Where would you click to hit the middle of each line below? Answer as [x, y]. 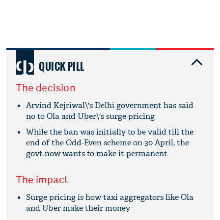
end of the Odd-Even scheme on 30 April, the [108, 142]
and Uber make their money [78, 208]
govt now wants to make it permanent [97, 153]
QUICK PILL [62, 66]
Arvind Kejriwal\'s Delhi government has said [110, 105]
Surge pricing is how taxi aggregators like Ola [110, 197]
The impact [42, 179]
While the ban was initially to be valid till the [110, 132]
